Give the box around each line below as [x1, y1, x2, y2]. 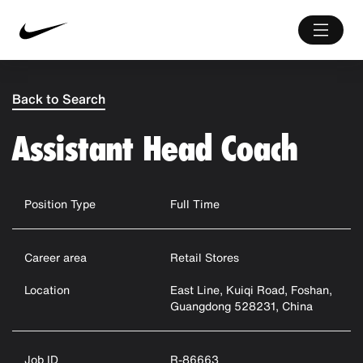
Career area [24, 249, 87, 266]
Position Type [24, 195, 96, 212]
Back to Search [12, 89, 105, 109]
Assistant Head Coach [12, 128, 297, 169]
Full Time [169, 195, 220, 212]
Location [24, 281, 70, 298]
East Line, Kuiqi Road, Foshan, [169, 281, 332, 298]
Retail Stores [169, 249, 239, 266]
